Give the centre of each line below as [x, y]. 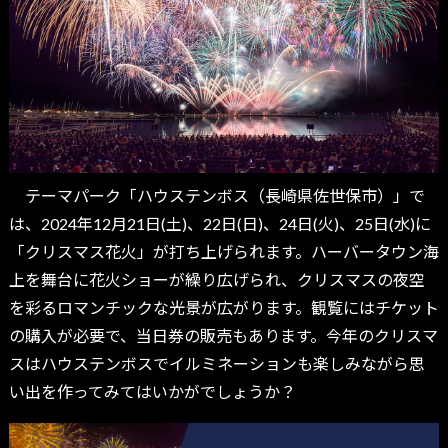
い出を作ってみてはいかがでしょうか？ [152, 392]
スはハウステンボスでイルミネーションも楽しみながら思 [216, 364]
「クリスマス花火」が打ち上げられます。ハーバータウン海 [223, 252]
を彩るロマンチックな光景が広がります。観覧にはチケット [223, 308]
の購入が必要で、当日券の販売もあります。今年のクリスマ [223, 336]
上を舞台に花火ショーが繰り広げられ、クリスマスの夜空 [216, 280]
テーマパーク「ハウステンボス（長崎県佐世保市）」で [216, 196]
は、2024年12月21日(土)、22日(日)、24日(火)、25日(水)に [219, 224]
